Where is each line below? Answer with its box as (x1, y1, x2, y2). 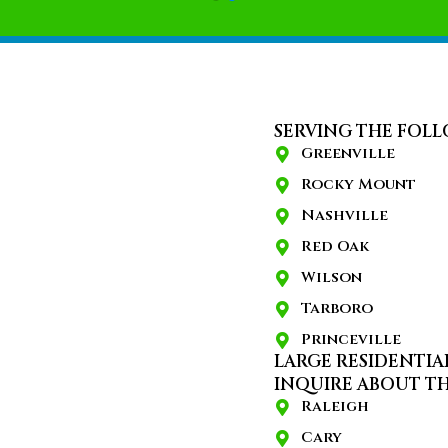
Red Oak (301, 235, 369, 257)
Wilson (301, 266, 362, 288)
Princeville (301, 328, 401, 350)
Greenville (301, 142, 395, 164)
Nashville (301, 204, 388, 226)
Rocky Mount (301, 173, 416, 195)
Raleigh (301, 395, 369, 417)
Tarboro (301, 297, 373, 319)
